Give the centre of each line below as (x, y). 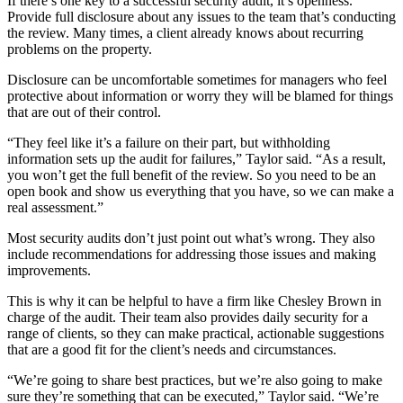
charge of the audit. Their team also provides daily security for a (188, 318)
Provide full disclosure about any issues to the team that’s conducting (201, 17)
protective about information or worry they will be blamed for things (200, 96)
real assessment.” (55, 208)
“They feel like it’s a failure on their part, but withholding (169, 143)
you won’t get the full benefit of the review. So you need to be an (192, 175)
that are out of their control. (86, 112)
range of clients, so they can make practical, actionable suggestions (196, 334)
